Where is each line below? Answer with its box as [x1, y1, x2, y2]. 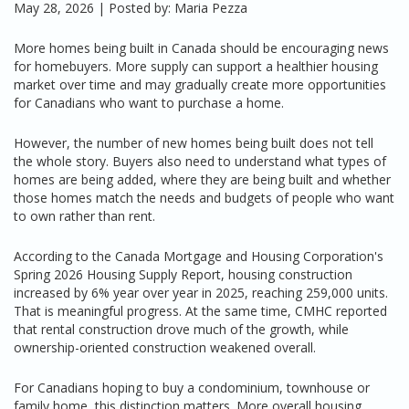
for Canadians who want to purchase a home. [14, 94, 284, 111]
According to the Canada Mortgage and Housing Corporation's [14, 247, 383, 265]
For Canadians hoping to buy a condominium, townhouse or [14, 379, 370, 396]
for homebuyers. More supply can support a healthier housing [14, 58, 378, 75]
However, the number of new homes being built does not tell [14, 134, 373, 152]
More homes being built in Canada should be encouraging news [14, 39, 389, 57]
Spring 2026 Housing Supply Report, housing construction [14, 266, 352, 283]
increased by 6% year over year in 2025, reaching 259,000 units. [14, 284, 388, 301]
